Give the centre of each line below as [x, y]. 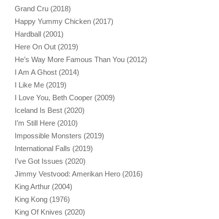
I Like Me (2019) [41, 85]
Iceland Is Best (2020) [50, 110]
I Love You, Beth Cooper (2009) [65, 97]
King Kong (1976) [42, 199]
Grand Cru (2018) [43, 8]
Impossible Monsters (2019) [59, 135]
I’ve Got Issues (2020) [50, 161]
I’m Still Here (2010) [46, 123]
